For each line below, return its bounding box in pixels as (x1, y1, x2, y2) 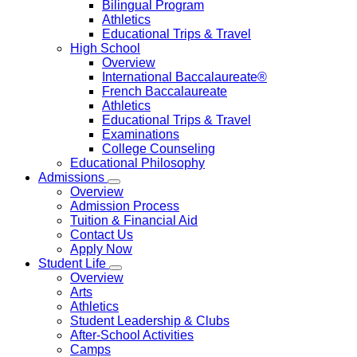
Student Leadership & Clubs (70, 314, 229, 328)
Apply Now (70, 242, 132, 256)
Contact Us (70, 228, 133, 241)
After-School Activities (70, 328, 194, 342)
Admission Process (70, 199, 179, 213)
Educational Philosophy (70, 156, 205, 170)
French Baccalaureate (102, 84, 227, 98)
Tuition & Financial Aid (70, 214, 198, 227)
